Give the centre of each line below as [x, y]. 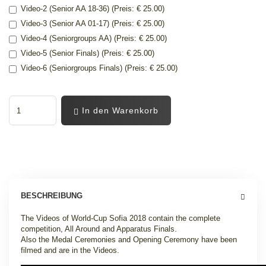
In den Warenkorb [119, 110]
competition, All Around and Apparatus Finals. [99, 229]
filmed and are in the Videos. [70, 250]
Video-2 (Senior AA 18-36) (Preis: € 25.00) [93, 9]
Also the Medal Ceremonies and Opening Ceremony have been [129, 240]
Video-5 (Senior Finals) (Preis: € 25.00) [88, 53]
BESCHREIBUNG [52, 196]
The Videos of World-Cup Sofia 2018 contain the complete [121, 218]
